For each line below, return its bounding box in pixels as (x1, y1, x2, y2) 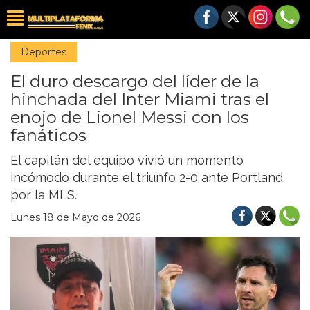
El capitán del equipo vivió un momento (10, 153, 244, 167)
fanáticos (10, 125, 86, 145)
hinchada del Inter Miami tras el (10, 89, 269, 109)
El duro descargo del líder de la (10, 71, 259, 91)
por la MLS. (10, 188, 77, 202)
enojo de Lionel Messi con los (10, 107, 249, 127)
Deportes (21, 46, 66, 58)
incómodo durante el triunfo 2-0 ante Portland (10, 170, 283, 185)
